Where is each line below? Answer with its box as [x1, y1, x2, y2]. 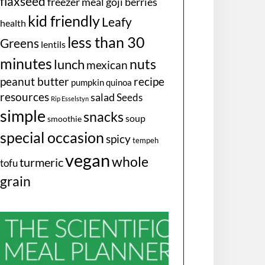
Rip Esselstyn [51, 95, 89, 103]
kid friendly [28, 12, 101, 30]
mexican [86, 58, 128, 72]
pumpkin [71, 77, 105, 88]
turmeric [20, 156, 64, 170]
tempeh [132, 136, 159, 146]
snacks [83, 108, 124, 125]
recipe [134, 75, 165, 89]
